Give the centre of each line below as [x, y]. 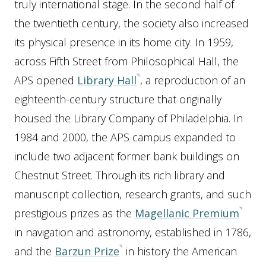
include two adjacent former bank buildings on [127, 156]
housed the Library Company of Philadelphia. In [129, 118]
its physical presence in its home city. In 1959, [124, 42]
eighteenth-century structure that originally [118, 99]
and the [34, 251]
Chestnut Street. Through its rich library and [120, 175]
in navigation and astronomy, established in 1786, [133, 232]
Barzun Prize [87, 251]
